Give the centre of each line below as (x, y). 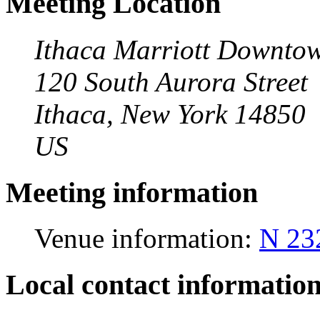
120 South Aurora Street (171, 81)
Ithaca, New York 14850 (170, 114)
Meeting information (132, 192)
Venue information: (147, 239)
